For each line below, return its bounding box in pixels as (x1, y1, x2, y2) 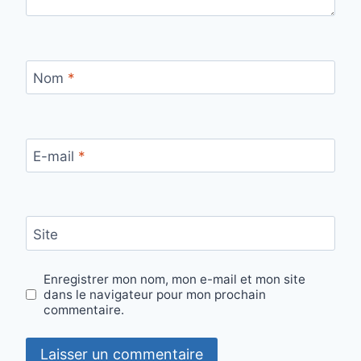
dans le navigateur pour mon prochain (44, 286, 267, 302)
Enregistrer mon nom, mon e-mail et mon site (44, 271, 306, 287)
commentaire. (44, 301, 125, 317)
